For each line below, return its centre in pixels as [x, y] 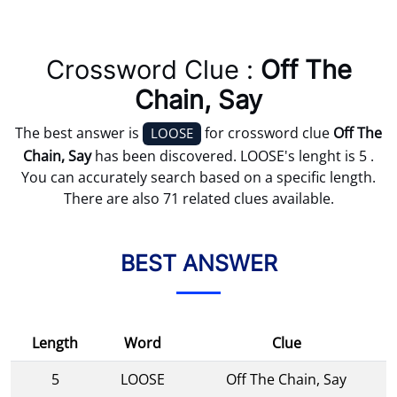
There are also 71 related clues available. [198, 198]
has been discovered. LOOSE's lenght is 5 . [233, 156]
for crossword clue [267, 133]
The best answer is [79, 133]
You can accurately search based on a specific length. [198, 177]
